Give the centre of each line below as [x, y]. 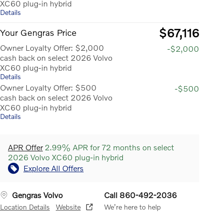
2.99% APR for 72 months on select [109, 147]
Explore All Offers [54, 168]
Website [68, 207]
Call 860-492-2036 [140, 195]
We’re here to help [132, 207]
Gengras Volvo [37, 195]
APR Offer [25, 147]
